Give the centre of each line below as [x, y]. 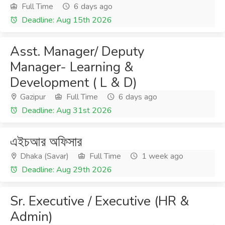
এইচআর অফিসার [46, 142]
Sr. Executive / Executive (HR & [100, 201]
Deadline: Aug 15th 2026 [66, 20]
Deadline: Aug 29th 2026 [66, 170]
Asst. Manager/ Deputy [77, 51]
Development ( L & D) [74, 83]
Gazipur [32, 97]
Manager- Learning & [72, 67]
